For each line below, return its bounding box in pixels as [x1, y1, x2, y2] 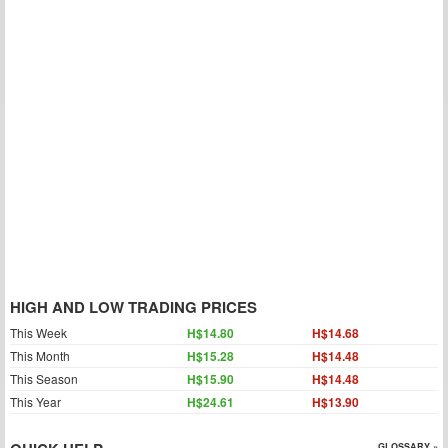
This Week [10, 324, 67, 341]
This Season [10, 370, 78, 387]
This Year [10, 393, 61, 410]
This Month [10, 347, 70, 364]
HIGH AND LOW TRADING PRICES [10, 296, 257, 318]
